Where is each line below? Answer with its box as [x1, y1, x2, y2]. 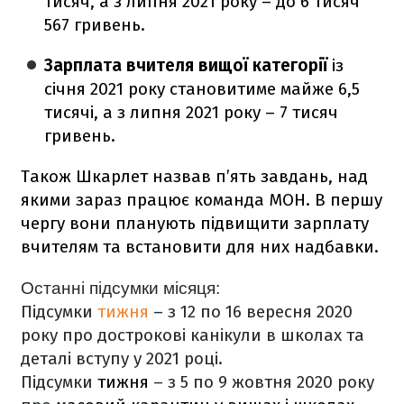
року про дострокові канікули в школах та [21, 325, 364, 346]
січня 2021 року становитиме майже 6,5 [44, 78, 361, 100]
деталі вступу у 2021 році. [21, 348, 223, 370]
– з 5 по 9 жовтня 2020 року [153, 372, 374, 393]
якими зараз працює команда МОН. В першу [21, 189, 382, 211]
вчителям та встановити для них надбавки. [21, 236, 379, 258]
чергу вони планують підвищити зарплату [21, 213, 369, 234]
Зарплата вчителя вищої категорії [44, 55, 328, 77]
